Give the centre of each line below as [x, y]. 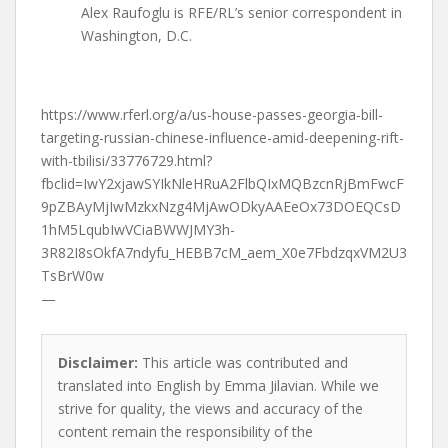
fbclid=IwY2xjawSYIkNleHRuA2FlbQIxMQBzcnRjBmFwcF [222, 183]
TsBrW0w [72, 275]
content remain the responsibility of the [185, 431]
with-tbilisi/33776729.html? [126, 160]
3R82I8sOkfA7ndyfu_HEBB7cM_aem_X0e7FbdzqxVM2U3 [224, 252]
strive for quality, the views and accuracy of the [210, 408]
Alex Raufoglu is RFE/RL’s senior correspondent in [241, 12]
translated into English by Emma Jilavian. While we [218, 385]
